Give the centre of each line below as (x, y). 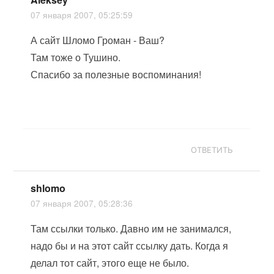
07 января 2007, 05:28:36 (82, 203)
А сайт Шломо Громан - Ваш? (98, 40)
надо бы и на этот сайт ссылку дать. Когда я (130, 246)
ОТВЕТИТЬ (212, 150)
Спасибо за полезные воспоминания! (116, 74)
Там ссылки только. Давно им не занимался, (131, 228)
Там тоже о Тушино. (76, 57)
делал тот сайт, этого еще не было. (110, 263)
